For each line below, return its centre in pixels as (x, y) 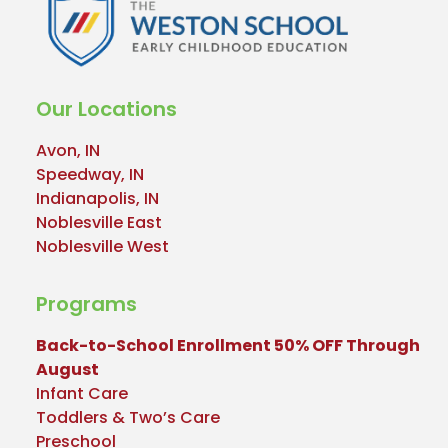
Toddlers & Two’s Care (127, 417)
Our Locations (106, 109)
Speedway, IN (89, 175)
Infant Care (81, 393)
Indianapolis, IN (97, 199)
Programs (86, 303)
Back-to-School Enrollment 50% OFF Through (227, 345)
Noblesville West (102, 247)
